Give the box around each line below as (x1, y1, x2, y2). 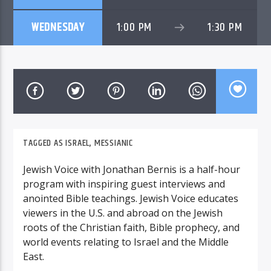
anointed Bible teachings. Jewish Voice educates (23, 191, 239, 205)
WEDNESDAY (31, 19, 85, 37)
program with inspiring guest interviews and (23, 177, 226, 191)
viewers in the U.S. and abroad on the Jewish (23, 206, 223, 220)
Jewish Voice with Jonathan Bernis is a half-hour (23, 162, 241, 176)
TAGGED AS (23, 135, 66, 151)
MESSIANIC (94, 135, 134, 151)
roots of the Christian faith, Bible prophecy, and (23, 220, 240, 234)
